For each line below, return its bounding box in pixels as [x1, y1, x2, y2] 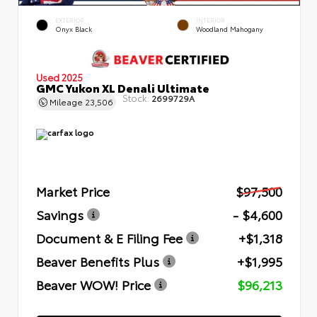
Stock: [122, 91, 149, 104]
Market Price [36, 181, 110, 200]
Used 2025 [36, 70, 83, 83]
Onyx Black [55, 23, 92, 33]
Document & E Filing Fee [36, 228, 183, 247]
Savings [36, 204, 83, 224]
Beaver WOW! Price [36, 275, 151, 294]
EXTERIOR [55, 16, 84, 24]
